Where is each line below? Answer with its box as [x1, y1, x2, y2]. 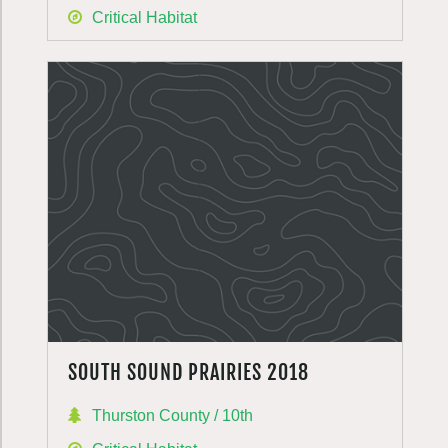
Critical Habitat [92, 9, 197, 26]
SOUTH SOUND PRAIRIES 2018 [68, 360, 309, 385]
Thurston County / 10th [92, 407, 253, 424]
